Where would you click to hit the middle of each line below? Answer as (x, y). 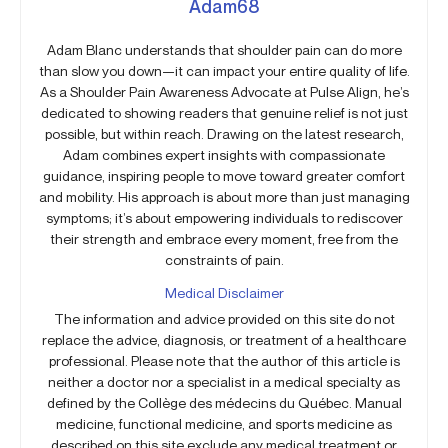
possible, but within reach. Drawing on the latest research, (224, 134)
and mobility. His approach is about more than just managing (224, 197)
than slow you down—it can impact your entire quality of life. (224, 71)
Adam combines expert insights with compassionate (224, 155)
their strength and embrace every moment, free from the (224, 239)
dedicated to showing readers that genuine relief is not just (224, 113)
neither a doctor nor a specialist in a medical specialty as (224, 382)
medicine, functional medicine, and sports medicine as (224, 424)
